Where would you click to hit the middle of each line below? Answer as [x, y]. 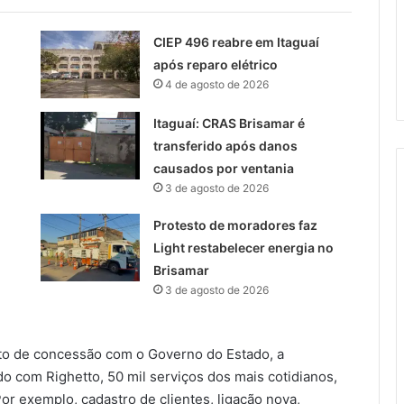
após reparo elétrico [215, 65]
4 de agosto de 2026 [216, 85]
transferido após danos [225, 146]
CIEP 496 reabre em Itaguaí [236, 42]
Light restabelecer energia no [243, 248]
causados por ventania [223, 169]
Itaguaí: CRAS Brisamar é [229, 124]
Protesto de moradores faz [235, 225]
